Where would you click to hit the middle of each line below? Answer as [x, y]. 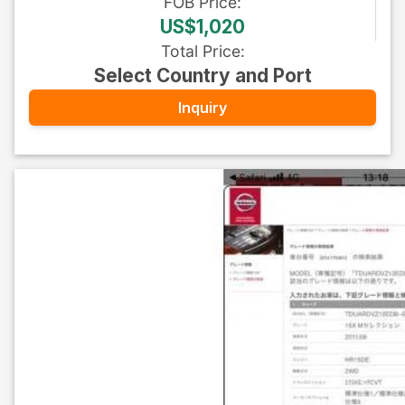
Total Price [200, 51]
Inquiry [202, 107]
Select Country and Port [202, 75]
